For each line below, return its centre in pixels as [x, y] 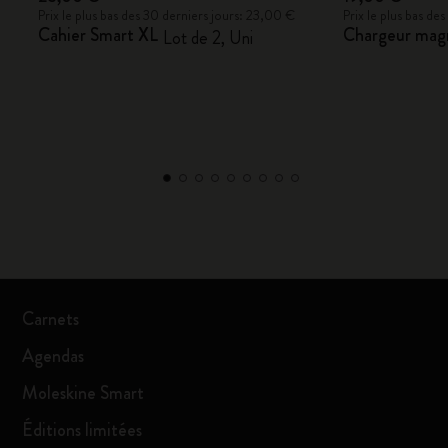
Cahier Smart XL [98, 35]
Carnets [51, 319]
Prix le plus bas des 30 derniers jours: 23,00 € [167, 15]
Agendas [53, 356]
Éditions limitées [82, 430]
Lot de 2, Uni [208, 38]
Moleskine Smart [83, 393]
